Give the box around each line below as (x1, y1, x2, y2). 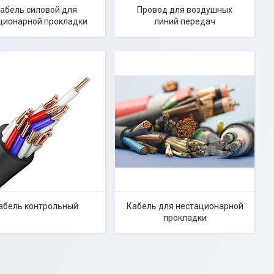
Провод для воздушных (137, 5, 232, 15)
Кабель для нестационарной (126, 201, 243, 211)
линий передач (154, 17, 215, 26)
